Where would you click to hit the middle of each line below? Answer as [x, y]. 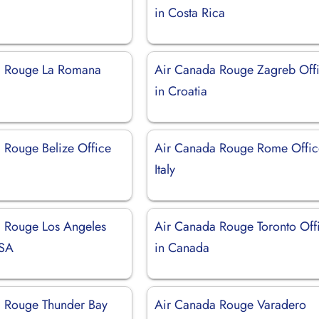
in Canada [182, 247]
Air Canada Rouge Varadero [231, 304]
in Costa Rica [190, 12]
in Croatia [181, 91]
